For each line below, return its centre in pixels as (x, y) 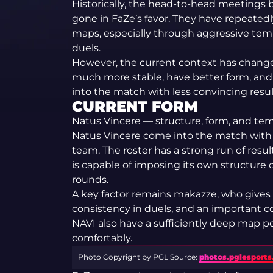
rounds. (90, 180)
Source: (184, 257)
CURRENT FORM (135, 107)
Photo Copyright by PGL (124, 257)
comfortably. (102, 238)
